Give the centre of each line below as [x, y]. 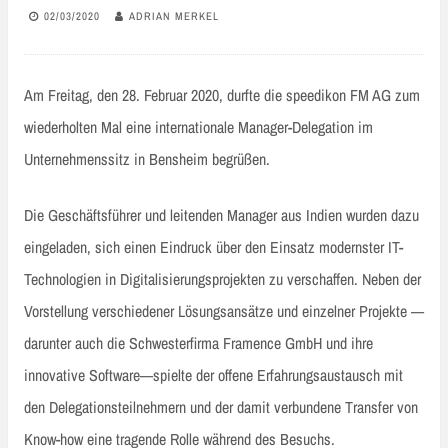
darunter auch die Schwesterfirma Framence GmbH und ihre [198, 342]
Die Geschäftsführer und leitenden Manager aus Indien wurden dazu [221, 214]
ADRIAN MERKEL [174, 16]
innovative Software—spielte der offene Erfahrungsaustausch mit [213, 374]
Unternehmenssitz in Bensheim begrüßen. [147, 158]
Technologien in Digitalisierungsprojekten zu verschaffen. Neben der [222, 278]
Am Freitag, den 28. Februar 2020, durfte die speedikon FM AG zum [222, 94]
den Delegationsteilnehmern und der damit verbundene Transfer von [221, 406]
